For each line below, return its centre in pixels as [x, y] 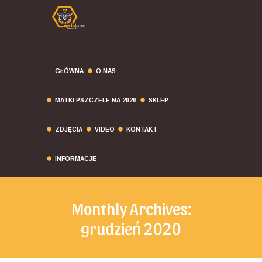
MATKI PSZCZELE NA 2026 [96, 100]
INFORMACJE [76, 158]
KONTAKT [142, 129]
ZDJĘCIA [69, 129]
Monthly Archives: [131, 208]
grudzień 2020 [131, 228]
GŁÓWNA [70, 71]
